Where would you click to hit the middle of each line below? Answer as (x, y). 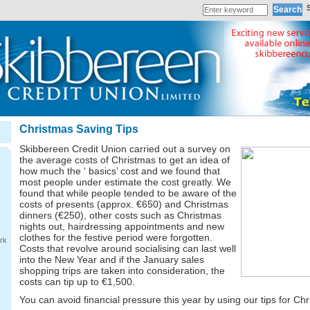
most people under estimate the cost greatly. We (125, 182)
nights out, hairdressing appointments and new (121, 226)
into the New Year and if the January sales (111, 259)
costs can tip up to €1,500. (77, 282)
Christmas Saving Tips (79, 129)
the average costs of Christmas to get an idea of (124, 160)
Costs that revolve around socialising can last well (127, 248)
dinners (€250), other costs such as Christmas (120, 215)
